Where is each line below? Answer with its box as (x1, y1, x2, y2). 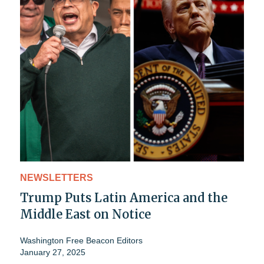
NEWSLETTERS (20, 172, 93, 183)
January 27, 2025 (20, 247, 85, 257)
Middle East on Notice (20, 206, 151, 222)
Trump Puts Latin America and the (20, 190, 227, 205)
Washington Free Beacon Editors (20, 235, 143, 245)
